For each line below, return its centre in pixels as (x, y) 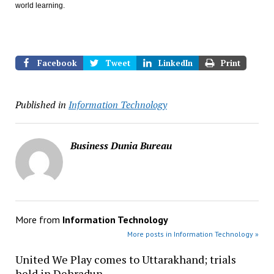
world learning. (40, 6)
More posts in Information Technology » (193, 234)
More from (39, 220)
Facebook (57, 63)
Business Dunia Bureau (121, 146)
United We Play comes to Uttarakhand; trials (125, 259)
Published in (40, 105)
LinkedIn (175, 63)
